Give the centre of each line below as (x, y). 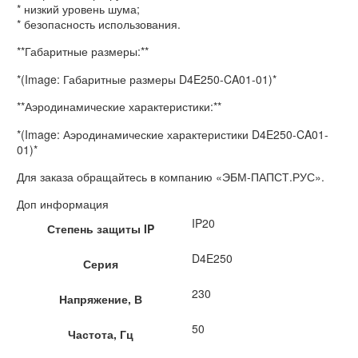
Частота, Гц (100, 334)
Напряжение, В (100, 299)
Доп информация (63, 204)
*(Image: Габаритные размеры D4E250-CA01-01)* (147, 79)
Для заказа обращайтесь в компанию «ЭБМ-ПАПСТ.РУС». (171, 177)
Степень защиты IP (100, 229)
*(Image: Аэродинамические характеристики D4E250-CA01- (173, 134)
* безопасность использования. (99, 24)
